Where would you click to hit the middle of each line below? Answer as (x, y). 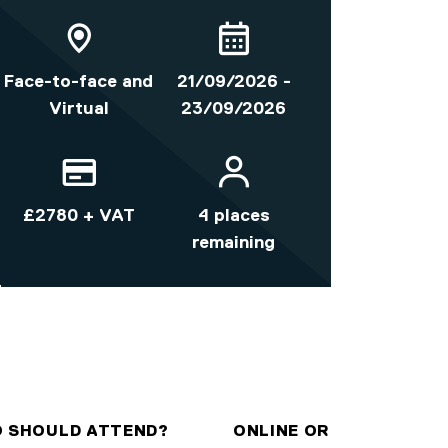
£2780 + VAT (78, 216)
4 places (233, 216)
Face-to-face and (78, 82)
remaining (233, 243)
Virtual (78, 109)
